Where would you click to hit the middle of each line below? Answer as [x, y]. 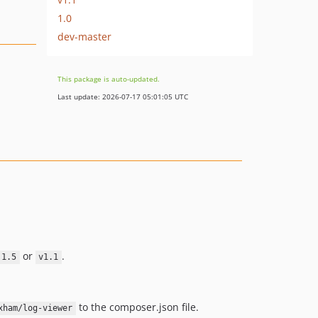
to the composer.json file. [137, 307]
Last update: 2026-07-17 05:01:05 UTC [123, 97]
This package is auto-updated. [109, 79]
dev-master [84, 36]
